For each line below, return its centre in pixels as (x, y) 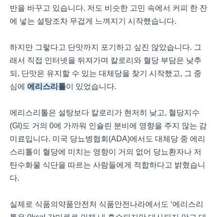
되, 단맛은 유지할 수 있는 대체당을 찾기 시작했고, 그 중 (106, 73)
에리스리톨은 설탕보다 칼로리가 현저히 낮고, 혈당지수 (105, 113)
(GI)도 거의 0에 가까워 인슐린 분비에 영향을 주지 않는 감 (108, 126)
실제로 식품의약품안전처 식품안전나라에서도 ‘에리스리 (107, 204)
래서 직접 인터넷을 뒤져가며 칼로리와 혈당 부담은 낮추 (106, 60)
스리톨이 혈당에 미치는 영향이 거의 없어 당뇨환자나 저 (106, 152)
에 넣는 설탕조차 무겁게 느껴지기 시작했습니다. (94, 21)
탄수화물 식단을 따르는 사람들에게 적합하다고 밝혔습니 (108, 165)
